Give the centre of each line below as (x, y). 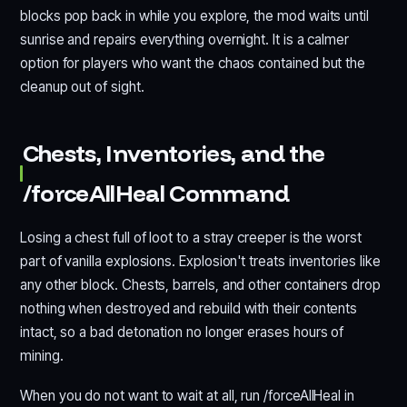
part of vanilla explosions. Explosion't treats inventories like (200, 261)
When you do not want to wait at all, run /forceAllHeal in (188, 396)
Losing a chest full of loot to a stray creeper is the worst (191, 238)
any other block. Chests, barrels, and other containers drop (200, 285)
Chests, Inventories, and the (174, 153)
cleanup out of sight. (82, 87)
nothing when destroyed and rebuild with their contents (189, 308)
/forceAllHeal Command (155, 193)
